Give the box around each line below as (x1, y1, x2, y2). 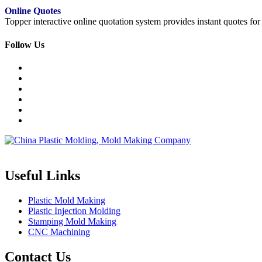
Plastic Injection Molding (28, 205, 120, 216)
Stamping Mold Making (28, 216, 116, 226)
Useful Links (5, 167, 80, 183)
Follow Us (5, 39, 44, 50)
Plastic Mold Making (28, 195, 105, 205)
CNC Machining (28, 226, 90, 237)
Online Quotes (5, 6, 61, 16)
